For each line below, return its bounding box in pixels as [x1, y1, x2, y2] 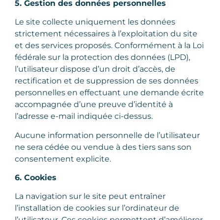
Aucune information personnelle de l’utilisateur [15, 130, 200, 140]
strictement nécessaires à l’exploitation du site [15, 29, 197, 39]
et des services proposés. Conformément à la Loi [15, 41, 204, 51]
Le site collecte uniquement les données [15, 17, 175, 27]
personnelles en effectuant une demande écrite [15, 88, 204, 98]
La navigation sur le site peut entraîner [15, 192, 165, 201]
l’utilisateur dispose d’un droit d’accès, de [15, 64, 175, 74]
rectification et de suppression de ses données [15, 76, 198, 86]
